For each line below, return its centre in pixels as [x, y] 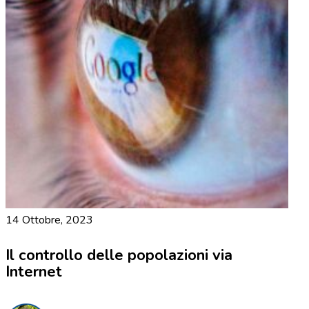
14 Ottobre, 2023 [49, 220]
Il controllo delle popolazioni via [119, 256]
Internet [34, 272]
